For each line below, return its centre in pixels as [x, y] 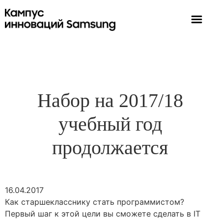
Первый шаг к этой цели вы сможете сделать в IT [103, 213]
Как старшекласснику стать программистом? [95, 202]
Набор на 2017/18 [110, 100]
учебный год [110, 124]
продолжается [110, 147]
